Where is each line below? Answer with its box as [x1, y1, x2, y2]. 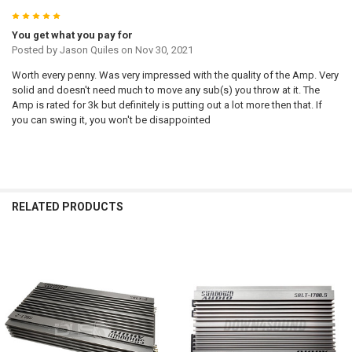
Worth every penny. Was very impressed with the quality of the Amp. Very [11, 69, 339, 82]
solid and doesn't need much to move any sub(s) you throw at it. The [11, 84, 320, 97]
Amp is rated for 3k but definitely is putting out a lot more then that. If [11, 99, 322, 112]
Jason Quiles [59, 44, 119, 57]
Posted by [11, 44, 60, 57]
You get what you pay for [11, 29, 133, 42]
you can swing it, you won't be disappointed [11, 114, 211, 126]
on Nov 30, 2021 [118, 44, 193, 57]
